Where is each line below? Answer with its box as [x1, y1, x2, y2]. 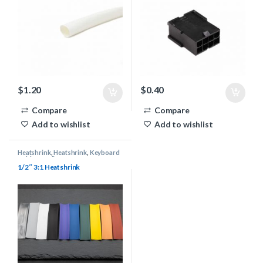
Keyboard [89, 149, 120, 157]
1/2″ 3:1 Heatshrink [17, 162, 80, 171]
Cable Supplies [17, 155, 62, 163]
